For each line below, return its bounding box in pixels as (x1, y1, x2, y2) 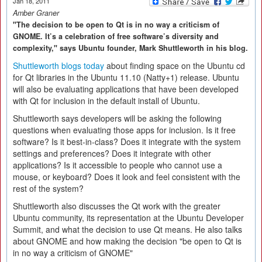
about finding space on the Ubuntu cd (104, 60, 245, 71)
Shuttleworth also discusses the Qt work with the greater (13, 200, 220, 212)
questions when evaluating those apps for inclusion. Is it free (13, 124, 236, 136)
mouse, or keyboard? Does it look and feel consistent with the (13, 171, 240, 182)
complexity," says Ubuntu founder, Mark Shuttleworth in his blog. (13, 43, 248, 53)
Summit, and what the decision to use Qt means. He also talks (13, 223, 242, 235)
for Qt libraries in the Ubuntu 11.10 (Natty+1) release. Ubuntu (13, 71, 239, 83)
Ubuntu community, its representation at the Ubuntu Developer (13, 212, 244, 223)
